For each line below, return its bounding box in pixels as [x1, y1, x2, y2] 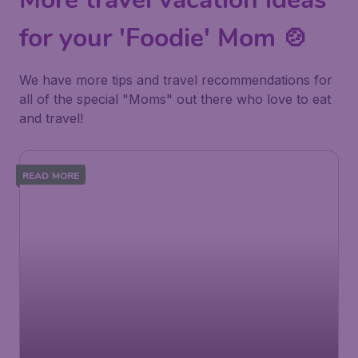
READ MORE [22, 169, 80, 182]
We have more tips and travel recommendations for [19, 72, 332, 88]
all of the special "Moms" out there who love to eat [19, 91, 331, 107]
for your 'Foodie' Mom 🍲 [19, 21, 308, 55]
